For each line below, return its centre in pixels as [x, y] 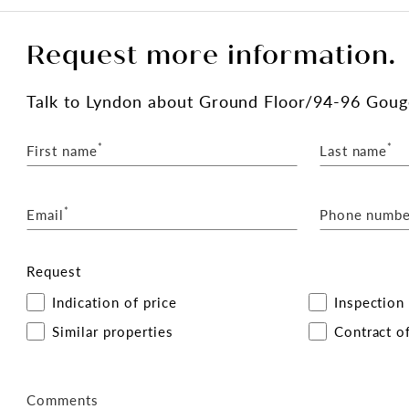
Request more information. [211, 55]
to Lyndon [103, 101]
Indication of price [115, 302]
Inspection [369, 302]
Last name [353, 150]
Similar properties [113, 331]
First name [63, 150]
